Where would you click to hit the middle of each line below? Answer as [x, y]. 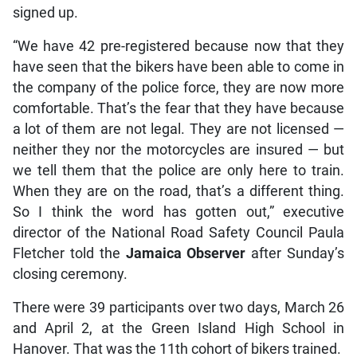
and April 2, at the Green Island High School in [178, 328]
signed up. [45, 12]
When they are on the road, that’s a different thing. [178, 191]
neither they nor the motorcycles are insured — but [178, 149]
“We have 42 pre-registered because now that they [178, 46]
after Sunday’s [295, 253]
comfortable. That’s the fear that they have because [178, 108]
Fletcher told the [69, 253]
